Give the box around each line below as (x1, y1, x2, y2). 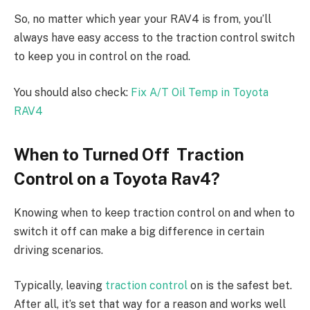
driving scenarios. (14, 243, 103, 257)
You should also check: (14, 85, 131, 99)
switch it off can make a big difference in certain (14, 224, 264, 238)
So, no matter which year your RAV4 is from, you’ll (14, 12, 271, 26)
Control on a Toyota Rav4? (14, 168, 220, 188)
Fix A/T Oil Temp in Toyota (131, 85, 268, 99)
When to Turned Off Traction (14, 144, 244, 164)
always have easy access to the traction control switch (14, 31, 295, 45)
